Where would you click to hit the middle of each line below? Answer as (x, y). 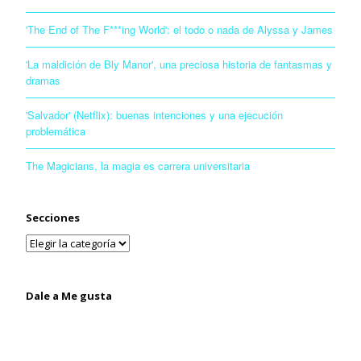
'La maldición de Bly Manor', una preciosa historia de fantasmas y (179, 64)
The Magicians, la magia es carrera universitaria (138, 165)
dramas (43, 80)
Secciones (53, 217)
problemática (56, 131)
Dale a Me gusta (69, 295)
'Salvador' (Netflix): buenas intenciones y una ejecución (154, 114)
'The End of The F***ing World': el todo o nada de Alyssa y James (179, 29)
